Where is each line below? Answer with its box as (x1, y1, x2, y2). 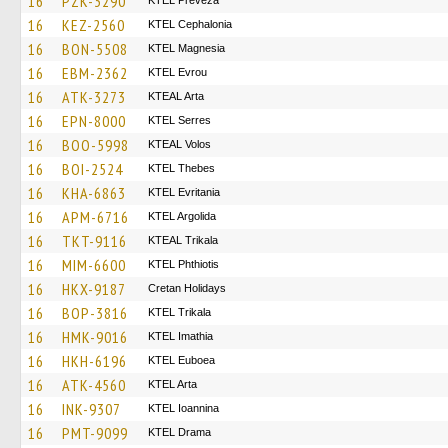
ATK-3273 (62, 87, 126, 107)
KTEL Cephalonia (148, 18, 232, 30)
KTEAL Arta (148, 90, 204, 102)
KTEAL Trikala (148, 234, 218, 246)
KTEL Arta (148, 378, 197, 390)
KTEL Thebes (148, 162, 215, 174)
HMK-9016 (62, 327, 128, 347)
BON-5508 (62, 39, 128, 59)
